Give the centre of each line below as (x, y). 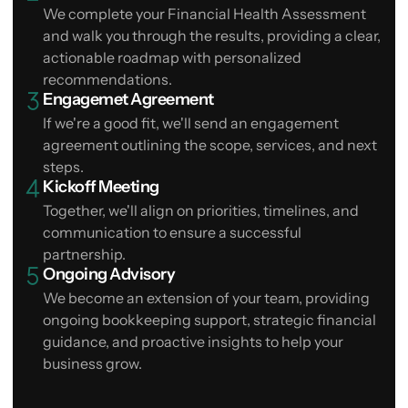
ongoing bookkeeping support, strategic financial (209, 320)
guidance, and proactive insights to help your (193, 342)
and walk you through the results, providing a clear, (212, 36)
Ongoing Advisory (109, 275)
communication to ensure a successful (172, 233)
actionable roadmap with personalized (172, 58)
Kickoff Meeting (101, 187)
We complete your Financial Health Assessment (204, 14)
